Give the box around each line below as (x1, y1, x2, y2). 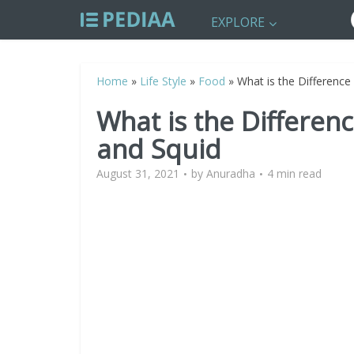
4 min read (267, 166, 322, 181)
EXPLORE (211, 13, 265, 31)
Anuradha (206, 166, 255, 181)
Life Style (140, 73, 186, 88)
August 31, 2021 (96, 166, 179, 181)
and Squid (96, 131, 221, 167)
